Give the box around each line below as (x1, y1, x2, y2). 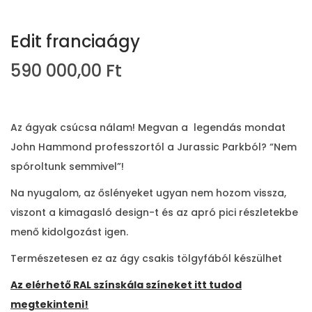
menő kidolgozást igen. (10, 224, 128, 239)
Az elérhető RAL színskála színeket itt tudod (10, 277, 242, 292)
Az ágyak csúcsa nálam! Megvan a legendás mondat (10, 120, 286, 134)
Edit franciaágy (10, 29, 140, 53)
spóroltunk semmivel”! (10, 159, 124, 173)
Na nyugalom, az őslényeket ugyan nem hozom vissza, (10, 185, 286, 200)
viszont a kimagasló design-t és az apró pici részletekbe (10, 205, 298, 219)
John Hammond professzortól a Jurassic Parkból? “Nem (10, 139, 297, 154)
